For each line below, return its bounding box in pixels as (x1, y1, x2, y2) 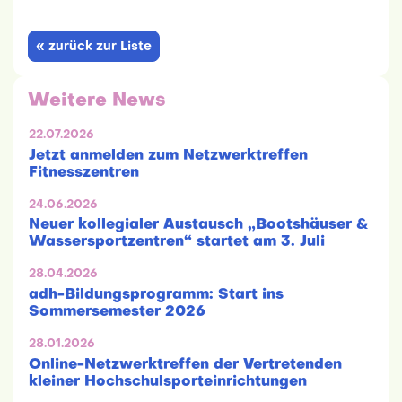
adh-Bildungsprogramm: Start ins (29, 288, 284, 303)
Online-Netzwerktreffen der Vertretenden (29, 358, 342, 373)
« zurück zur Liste (36, 40, 152, 53)
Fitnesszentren (29, 165, 139, 180)
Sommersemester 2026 (29, 305, 205, 320)
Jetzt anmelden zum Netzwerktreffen (29, 148, 308, 163)
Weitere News (28, 92, 166, 110)
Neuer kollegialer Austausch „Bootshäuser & (29, 218, 369, 233)
